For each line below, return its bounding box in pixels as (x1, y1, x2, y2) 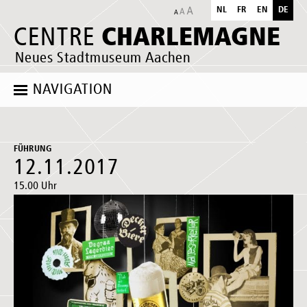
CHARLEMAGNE (101, 22, 280, 51)
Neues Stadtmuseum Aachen (15, 51, 191, 66)
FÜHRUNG (14, 145, 52, 153)
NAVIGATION (33, 82, 112, 97)
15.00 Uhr (14, 181, 57, 192)
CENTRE (14, 25, 101, 51)
